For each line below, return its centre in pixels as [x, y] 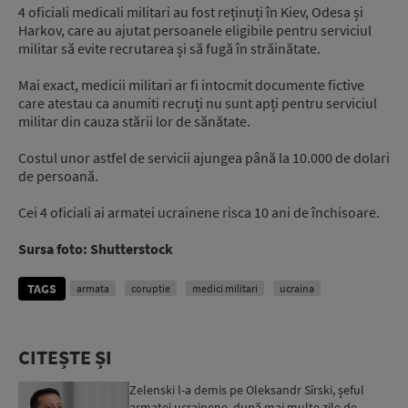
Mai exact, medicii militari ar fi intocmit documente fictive [191, 85]
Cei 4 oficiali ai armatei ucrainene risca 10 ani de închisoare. [199, 213]
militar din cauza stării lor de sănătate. [134, 122]
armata [93, 289]
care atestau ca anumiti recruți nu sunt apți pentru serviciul [198, 103]
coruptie [151, 289]
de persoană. [58, 176]
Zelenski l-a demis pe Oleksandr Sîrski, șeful [247, 390]
